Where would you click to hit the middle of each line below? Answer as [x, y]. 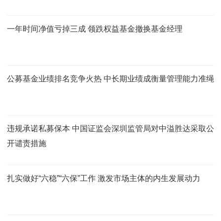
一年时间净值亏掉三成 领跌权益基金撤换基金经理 [95, 29]
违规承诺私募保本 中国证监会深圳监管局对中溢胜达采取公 [110, 128]
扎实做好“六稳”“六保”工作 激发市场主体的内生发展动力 [104, 178]
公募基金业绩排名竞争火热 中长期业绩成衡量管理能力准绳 [110, 78]
